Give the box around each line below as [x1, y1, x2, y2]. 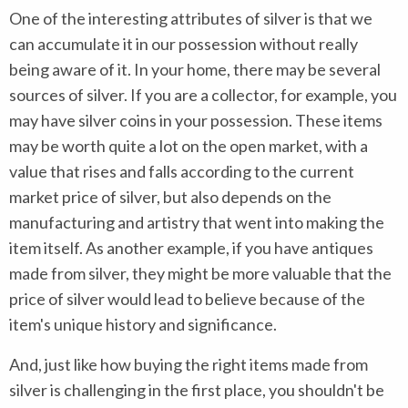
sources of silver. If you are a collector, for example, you [9, 85, 397, 105]
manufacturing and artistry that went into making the [9, 212, 384, 232]
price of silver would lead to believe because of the [9, 289, 365, 309]
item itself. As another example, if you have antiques [9, 238, 373, 258]
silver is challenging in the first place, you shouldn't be [9, 380, 384, 400]
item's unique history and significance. [9, 314, 277, 334]
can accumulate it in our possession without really [9, 34, 358, 54]
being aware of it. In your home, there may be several [9, 59, 381, 79]
